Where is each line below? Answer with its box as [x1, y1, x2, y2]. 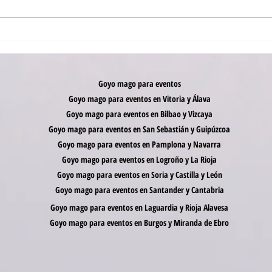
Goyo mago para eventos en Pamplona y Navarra [58, 138, 221, 151]
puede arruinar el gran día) [50, 59, 163, 75]
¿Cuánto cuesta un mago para [50, 29, 173, 45]
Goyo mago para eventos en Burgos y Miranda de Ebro [50, 217, 229, 229]
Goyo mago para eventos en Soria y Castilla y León [56, 169, 222, 181]
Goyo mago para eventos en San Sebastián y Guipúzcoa [49, 123, 230, 135]
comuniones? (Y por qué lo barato [50, 44, 189, 60]
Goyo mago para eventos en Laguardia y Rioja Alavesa [50, 202, 228, 214]
